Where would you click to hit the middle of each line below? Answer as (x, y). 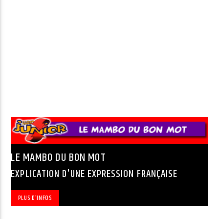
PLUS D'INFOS (35, 198)
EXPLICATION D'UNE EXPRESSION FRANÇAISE (94, 174)
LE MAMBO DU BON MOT (58, 158)
